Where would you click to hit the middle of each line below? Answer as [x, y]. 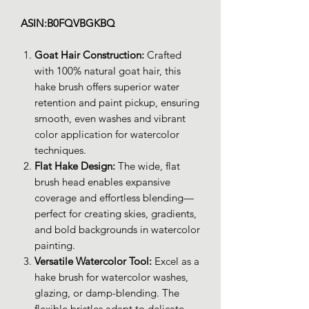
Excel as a [177, 261]
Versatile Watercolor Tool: [94, 261]
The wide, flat [149, 166]
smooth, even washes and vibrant [110, 119]
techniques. [60, 150]
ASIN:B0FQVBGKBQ [68, 23]
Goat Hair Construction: [91, 55]
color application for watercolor [107, 134]
